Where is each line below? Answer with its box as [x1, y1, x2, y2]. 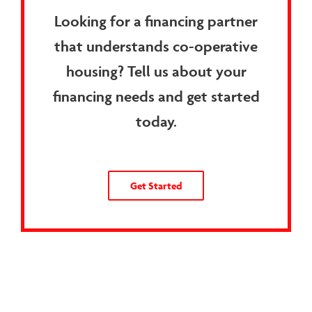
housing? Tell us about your [65, 61, 247, 81]
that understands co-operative [54, 36, 258, 56]
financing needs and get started [52, 86, 260, 107]
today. [135, 111, 177, 132]
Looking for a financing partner [54, 11, 258, 31]
